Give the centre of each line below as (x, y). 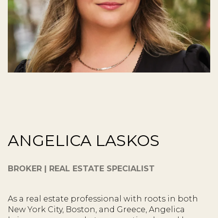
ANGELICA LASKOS (84, 140)
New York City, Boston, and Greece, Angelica (96, 209)
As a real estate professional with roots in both (103, 199)
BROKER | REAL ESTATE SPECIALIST (81, 168)
